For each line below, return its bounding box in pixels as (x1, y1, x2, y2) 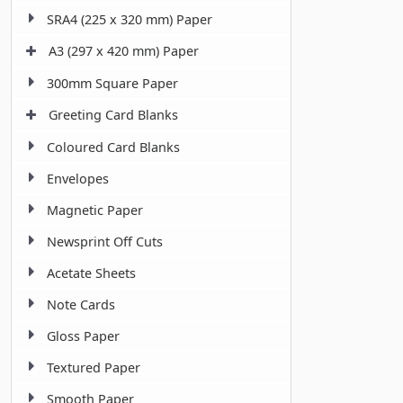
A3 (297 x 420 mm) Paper (49, 42, 199, 60)
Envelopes (47, 170, 109, 188)
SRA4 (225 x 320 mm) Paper (47, 11, 212, 29)
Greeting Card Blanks (49, 106, 178, 124)
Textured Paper (47, 359, 140, 377)
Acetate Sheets (47, 264, 136, 282)
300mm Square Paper (47, 75, 178, 93)
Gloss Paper (47, 327, 120, 345)
